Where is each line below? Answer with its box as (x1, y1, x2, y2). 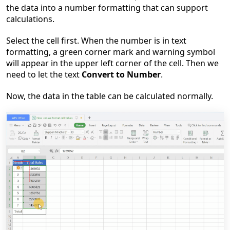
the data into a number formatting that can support (6, 2, 208, 13)
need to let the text (6, 69, 82, 80)
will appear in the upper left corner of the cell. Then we (6, 57, 219, 69)
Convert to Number (82, 69, 161, 80)
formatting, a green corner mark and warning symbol (6, 46, 215, 57)
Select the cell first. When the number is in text (6, 35, 186, 46)
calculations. (6, 13, 54, 25)
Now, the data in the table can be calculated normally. (6, 90, 213, 102)
